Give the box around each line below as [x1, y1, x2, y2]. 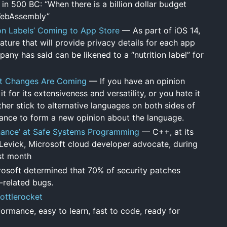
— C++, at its [139, 126, 194, 137]
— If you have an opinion [87, 75, 185, 86]
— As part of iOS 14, [120, 25, 200, 35]
